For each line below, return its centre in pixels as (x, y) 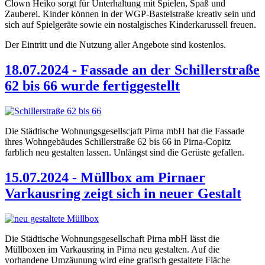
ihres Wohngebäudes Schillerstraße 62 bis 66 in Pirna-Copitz (118, 142)
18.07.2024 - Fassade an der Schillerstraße (132, 70)
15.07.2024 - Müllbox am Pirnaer (105, 178)
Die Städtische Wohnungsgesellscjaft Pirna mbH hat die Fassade (125, 131)
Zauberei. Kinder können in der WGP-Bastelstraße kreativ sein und (130, 14)
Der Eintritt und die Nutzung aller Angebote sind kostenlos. (115, 45)
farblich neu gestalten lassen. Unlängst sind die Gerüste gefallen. (125, 153)
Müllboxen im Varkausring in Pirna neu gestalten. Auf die (112, 249)
